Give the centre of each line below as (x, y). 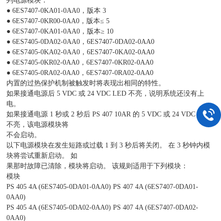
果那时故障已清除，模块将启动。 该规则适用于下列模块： (97, 166)
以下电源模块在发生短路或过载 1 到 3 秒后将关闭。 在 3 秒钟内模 (109, 145)
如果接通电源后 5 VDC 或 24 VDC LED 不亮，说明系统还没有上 (106, 93)
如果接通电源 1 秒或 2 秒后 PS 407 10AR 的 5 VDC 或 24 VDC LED (109, 114)
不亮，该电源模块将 (38, 125)
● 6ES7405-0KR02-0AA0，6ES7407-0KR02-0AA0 (80, 62)
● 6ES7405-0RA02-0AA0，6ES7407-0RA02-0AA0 (80, 73)
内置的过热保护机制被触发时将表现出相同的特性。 (86, 83)
